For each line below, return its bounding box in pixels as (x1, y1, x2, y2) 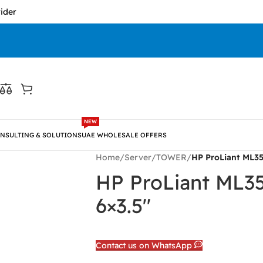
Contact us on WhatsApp (96, 240, 194, 251)
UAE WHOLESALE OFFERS (82, 130, 167, 139)
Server (124, 152, 151, 163)
